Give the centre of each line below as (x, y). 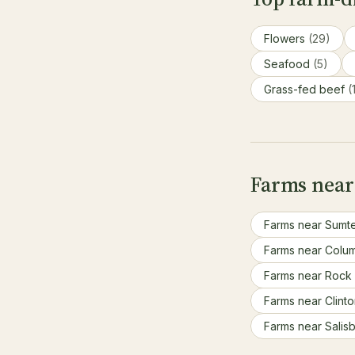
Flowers (286, 38)
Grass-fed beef (306, 89)
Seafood (288, 64)
